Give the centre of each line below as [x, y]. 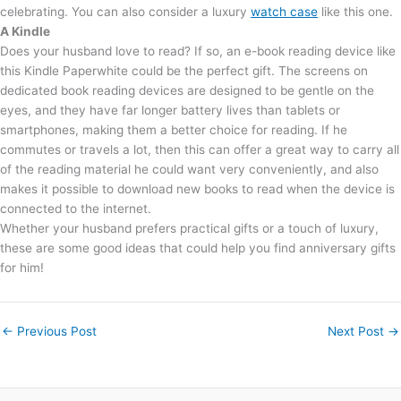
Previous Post [55, 331]
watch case [284, 11]
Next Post [358, 331]
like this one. [355, 11]
